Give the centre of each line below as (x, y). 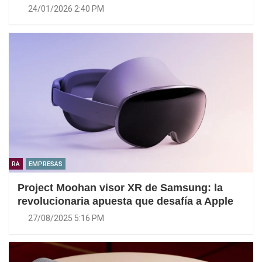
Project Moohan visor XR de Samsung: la (120, 187)
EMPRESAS (46, 164)
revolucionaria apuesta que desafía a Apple (125, 201)
